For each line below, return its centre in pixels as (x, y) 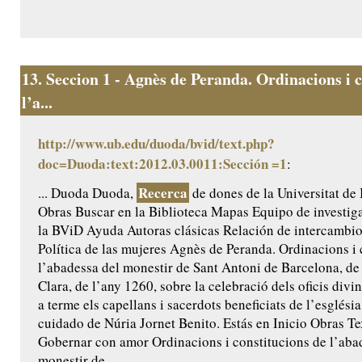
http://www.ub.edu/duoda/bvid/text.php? (156, 144)
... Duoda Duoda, (87, 193)
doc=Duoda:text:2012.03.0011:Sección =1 (162, 164)
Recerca (163, 193)
